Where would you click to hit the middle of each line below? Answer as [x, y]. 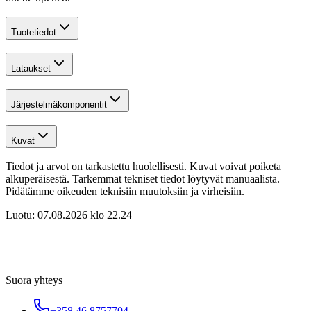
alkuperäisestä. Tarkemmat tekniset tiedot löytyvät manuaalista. [143, 179]
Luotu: [20, 215]
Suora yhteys [34, 280]
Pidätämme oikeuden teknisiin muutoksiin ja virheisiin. [125, 192]
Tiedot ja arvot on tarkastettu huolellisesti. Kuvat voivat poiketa [143, 167]
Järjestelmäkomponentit [59, 104]
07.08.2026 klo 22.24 [85, 215]
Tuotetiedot [34, 33]
